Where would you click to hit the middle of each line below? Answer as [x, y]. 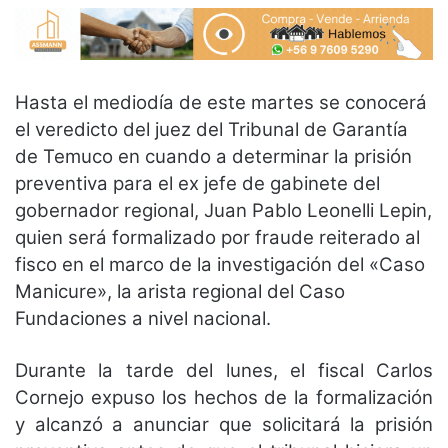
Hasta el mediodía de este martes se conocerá [221, 102]
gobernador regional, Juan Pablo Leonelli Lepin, [223, 210]
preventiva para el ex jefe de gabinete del [197, 183]
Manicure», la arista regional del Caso [180, 291]
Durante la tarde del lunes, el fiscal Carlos [224, 370]
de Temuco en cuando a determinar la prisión [213, 156]
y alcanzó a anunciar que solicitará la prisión [224, 424]
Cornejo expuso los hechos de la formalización [224, 397]
